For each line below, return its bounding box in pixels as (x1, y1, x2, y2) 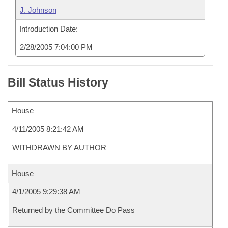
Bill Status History (8, 76, 108, 89)
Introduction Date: (19, 24, 78, 33)
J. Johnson (20, 6, 56, 14)
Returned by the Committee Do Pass (12, 206, 135, 214)
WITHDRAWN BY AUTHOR (12, 143, 106, 152)
